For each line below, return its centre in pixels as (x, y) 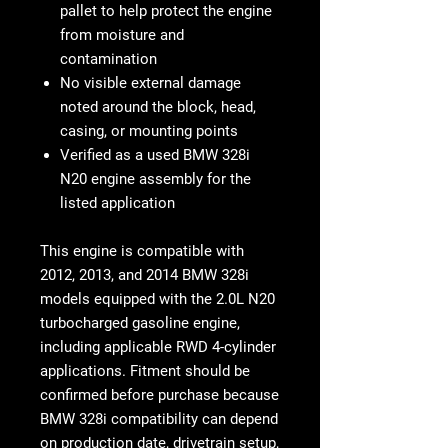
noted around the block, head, (158, 107)
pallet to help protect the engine (166, 11)
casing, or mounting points (149, 131)
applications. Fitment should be (145, 371)
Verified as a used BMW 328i (155, 155)
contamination (108, 59)
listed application (117, 203)
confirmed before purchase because (159, 395)
